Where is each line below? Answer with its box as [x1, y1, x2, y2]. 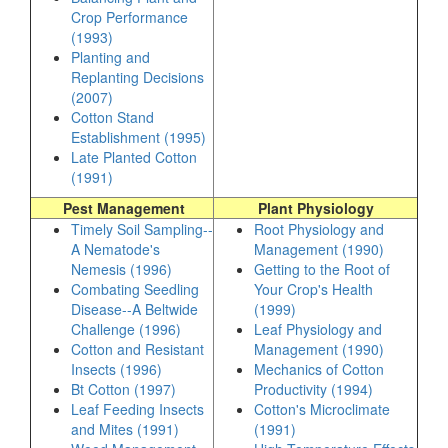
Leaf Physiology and [254, 319, 382, 339]
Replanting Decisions [71, 67, 204, 87]
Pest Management [59, 198, 185, 218]
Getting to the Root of [254, 259, 390, 279]
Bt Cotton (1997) [71, 379, 176, 399]
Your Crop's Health [254, 279, 373, 299]
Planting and [71, 47, 150, 67]
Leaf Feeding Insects [71, 399, 204, 419]
